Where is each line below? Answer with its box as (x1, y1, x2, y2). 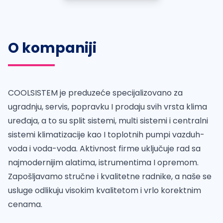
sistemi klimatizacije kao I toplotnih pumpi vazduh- (8, 129, 205, 140)
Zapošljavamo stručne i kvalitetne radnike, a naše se (8, 171, 212, 182)
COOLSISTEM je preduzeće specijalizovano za (8, 87, 183, 99)
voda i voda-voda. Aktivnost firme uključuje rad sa (8, 143, 201, 154)
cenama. (8, 199, 42, 210)
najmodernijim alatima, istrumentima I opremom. (8, 157, 199, 168)
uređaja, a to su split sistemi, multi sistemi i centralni (8, 115, 208, 126)
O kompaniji (8, 38, 97, 58)
